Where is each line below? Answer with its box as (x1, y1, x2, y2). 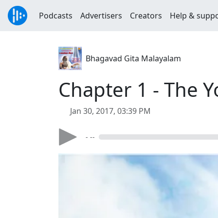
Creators (130, 10, 162, 21)
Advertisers (80, 10, 122, 21)
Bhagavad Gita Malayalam (86, 53, 181, 64)
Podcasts (39, 10, 73, 21)
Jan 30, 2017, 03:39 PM (70, 106, 151, 116)
